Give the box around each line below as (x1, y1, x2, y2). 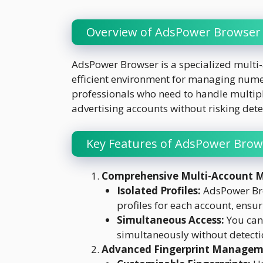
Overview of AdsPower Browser (86, 24, 261, 41)
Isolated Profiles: (116, 183, 201, 197)
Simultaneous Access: (116, 213, 224, 227)
